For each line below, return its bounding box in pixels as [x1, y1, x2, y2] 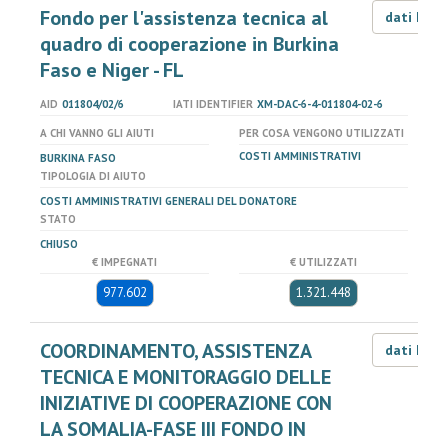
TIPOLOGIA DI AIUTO [40, 169, 146, 183]
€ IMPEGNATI [92, 255, 157, 269]
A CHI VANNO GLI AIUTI [40, 126, 154, 140]
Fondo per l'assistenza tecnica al [40, 5, 328, 31]
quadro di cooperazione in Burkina [40, 31, 339, 57]
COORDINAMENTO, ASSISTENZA [40, 338, 311, 364]
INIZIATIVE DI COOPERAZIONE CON [40, 390, 332, 416]
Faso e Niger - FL [40, 57, 184, 83]
